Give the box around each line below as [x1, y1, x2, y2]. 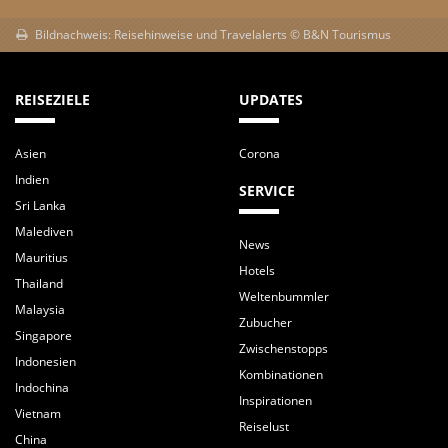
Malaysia [15, 300, 65, 318]
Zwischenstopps [239, 339, 328, 357]
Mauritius [15, 248, 68, 266]
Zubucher [239, 313, 292, 331]
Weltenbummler [239, 287, 329, 305]
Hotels [239, 261, 275, 279]
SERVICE [239, 180, 295, 200]
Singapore [15, 326, 72, 344]
